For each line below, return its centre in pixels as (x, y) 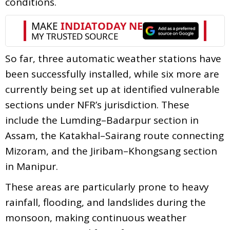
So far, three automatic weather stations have (113, 58)
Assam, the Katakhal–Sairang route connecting (114, 135)
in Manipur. (32, 166)
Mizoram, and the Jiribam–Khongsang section (111, 151)
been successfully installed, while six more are (112, 74)
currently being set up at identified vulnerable (112, 89)
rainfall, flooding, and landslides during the (106, 202)
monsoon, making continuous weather (96, 217)
